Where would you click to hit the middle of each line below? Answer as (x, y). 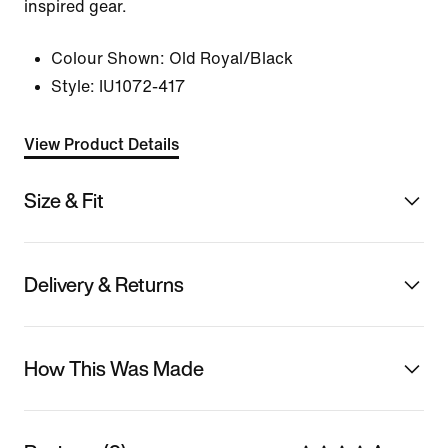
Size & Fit (64, 200)
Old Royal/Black (231, 58)
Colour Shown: (108, 58)
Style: (73, 86)
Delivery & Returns (104, 284)
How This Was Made (114, 368)
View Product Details (101, 144)
